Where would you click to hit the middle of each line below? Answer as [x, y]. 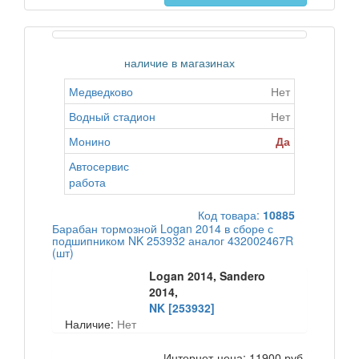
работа [87, 182]
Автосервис [99, 166]
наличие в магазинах [179, 63]
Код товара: [230, 215]
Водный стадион [112, 116]
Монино [90, 141]
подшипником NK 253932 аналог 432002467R [173, 240]
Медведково [101, 91]
